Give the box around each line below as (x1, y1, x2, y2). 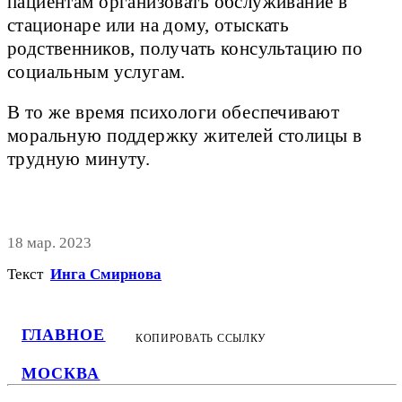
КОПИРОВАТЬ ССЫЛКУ (135, 332, 267, 345)
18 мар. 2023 (7, 234, 92, 252)
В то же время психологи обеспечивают (7, 102, 339, 123)
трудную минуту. (7, 149, 151, 170)
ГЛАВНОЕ (22, 326, 106, 344)
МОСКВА (22, 364, 100, 382)
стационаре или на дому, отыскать (7, 15, 290, 36)
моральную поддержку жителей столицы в (7, 126, 363, 146)
